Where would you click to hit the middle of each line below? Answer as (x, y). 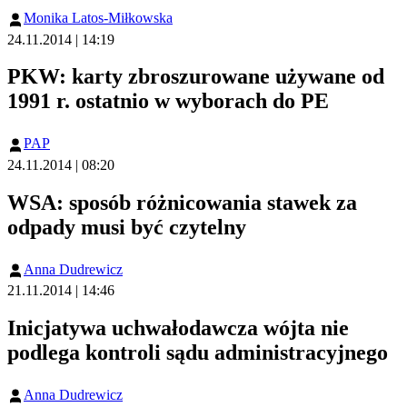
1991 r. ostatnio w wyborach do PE (168, 101)
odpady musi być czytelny (127, 227)
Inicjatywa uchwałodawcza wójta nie (178, 328)
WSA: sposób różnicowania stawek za (182, 202)
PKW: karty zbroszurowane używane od (196, 77)
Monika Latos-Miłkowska (98, 18)
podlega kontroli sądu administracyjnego (198, 352)
